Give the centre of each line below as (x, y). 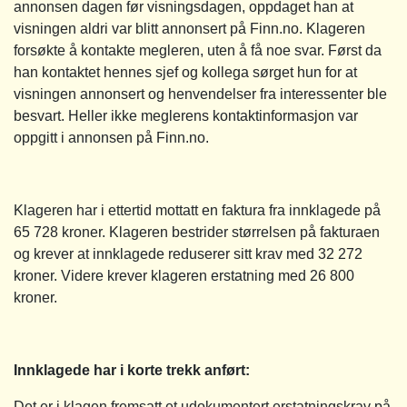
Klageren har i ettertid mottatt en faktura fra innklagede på (197, 210)
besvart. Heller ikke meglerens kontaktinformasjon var (186, 115)
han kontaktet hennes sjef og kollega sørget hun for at (185, 72)
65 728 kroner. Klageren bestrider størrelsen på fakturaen (197, 232)
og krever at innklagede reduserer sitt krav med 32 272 (188, 253)
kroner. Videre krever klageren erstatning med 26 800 (184, 275)
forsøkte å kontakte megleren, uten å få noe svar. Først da (198, 50)
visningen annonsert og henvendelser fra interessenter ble (200, 94)
